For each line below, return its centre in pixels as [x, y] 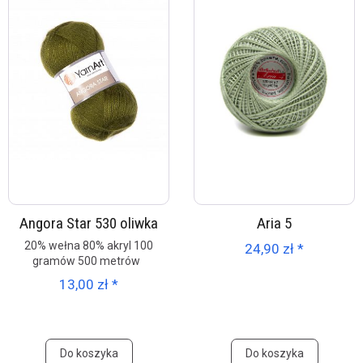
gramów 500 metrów [89, 261]
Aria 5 [274, 223]
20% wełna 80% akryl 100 [89, 246]
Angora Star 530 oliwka [89, 223]
